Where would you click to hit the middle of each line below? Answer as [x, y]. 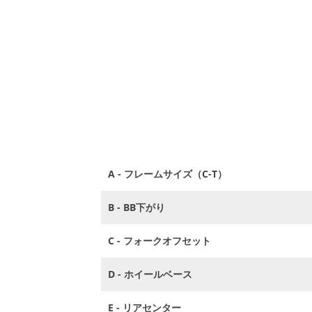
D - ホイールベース [150, 274]
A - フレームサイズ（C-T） [168, 174]
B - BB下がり [137, 207]
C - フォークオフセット [160, 241]
